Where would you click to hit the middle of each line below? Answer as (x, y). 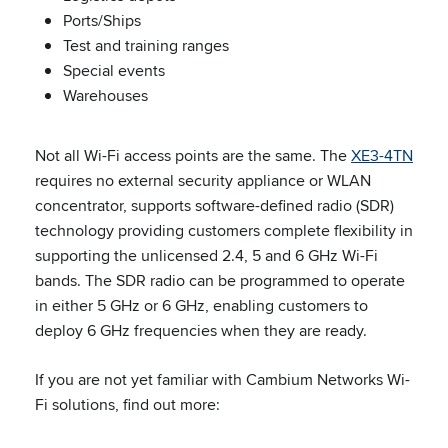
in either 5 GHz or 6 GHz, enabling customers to (201, 305)
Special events (114, 70)
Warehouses (105, 95)
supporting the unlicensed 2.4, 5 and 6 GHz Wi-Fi (206, 255)
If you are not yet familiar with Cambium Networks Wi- (222, 379)
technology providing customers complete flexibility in (224, 230)
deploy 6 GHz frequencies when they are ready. (201, 330)
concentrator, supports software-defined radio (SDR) (214, 205)
